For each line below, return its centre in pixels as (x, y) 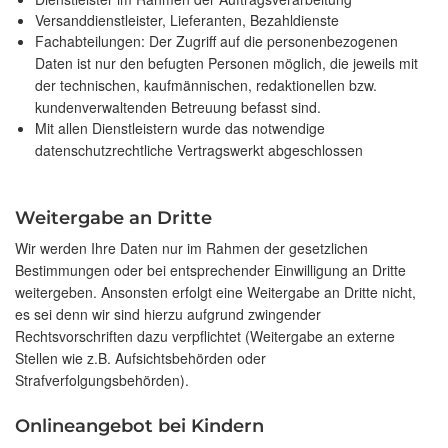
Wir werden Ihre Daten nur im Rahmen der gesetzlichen (191, 248)
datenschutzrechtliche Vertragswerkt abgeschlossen (199, 150)
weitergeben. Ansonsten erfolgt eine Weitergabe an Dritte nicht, (215, 292)
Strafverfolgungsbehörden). (102, 380)
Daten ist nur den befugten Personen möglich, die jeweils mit (226, 63)
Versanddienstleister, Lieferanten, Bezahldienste (187, 20)
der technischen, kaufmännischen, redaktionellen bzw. (206, 85)
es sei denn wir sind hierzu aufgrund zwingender (168, 314)
